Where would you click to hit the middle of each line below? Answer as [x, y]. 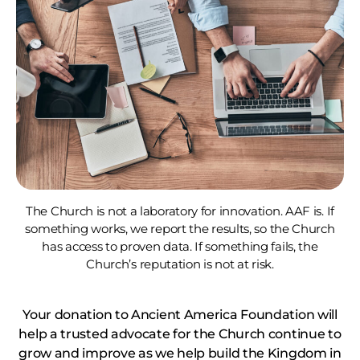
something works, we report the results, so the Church [180, 228]
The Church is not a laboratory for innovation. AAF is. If [180, 211]
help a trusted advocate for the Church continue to [180, 333]
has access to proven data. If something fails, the [180, 246]
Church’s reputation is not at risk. [180, 264]
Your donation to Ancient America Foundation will [180, 314]
